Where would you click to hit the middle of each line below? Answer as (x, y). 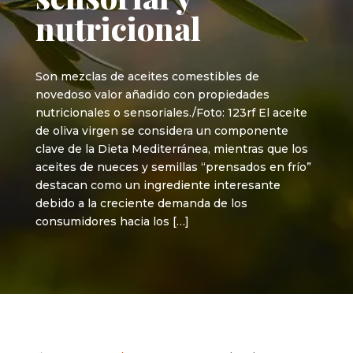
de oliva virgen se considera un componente (162, 131)
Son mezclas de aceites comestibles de (147, 76)
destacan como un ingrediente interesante (158, 185)
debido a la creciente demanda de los (141, 203)
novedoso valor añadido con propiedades (152, 95)
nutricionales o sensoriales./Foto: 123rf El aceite (171, 113)
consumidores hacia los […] (112, 221)
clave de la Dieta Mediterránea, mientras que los (171, 149)
